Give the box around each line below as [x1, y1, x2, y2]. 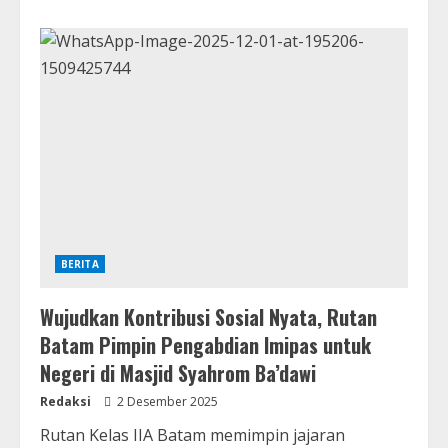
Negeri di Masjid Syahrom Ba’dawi [40, 358, 316, 389]
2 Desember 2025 [114, 393, 218, 411]
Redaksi [40, 393, 91, 411]
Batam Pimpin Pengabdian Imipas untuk [40, 330, 371, 361]
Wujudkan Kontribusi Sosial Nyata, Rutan [40, 302, 377, 333]
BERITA [61, 257, 99, 272]
